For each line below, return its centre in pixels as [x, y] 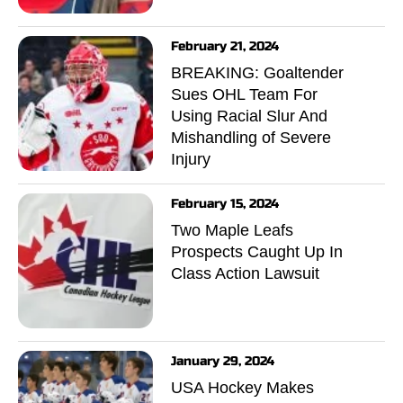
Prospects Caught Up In [257, 251]
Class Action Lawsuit [245, 273]
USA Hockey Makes [242, 387]
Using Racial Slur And [249, 116]
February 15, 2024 [225, 203]
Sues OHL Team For [244, 94]
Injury [191, 159]
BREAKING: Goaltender [257, 72]
